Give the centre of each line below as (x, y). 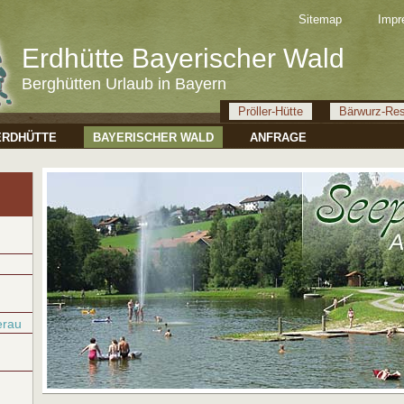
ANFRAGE (278, 138)
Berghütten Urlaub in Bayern (124, 84)
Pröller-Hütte (271, 111)
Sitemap (320, 19)
